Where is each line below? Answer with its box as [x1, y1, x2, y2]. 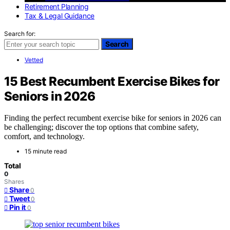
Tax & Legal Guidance [25, 11, 94, 20]
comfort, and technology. [4, 132, 85, 141]
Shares [4, 178, 24, 186]
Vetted [25, 55, 43, 64]
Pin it [9, 203, 26, 212]
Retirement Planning [25, 2, 89, 11]
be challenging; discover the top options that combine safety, [4, 123, 199, 132]
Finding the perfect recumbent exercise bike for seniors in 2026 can [4, 113, 221, 123]
